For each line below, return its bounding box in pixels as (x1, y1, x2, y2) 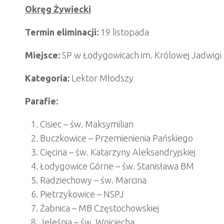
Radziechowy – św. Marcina (40, 174, 146, 185)
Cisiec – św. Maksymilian (40, 118, 133, 129)
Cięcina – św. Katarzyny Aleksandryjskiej (40, 146, 195, 157)
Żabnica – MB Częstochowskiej (40, 202, 159, 213)
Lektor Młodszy (69, 72, 133, 83)
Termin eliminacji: (25, 26, 100, 37)
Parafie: (25, 95, 58, 106)
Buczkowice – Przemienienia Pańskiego (40, 132, 193, 143)
